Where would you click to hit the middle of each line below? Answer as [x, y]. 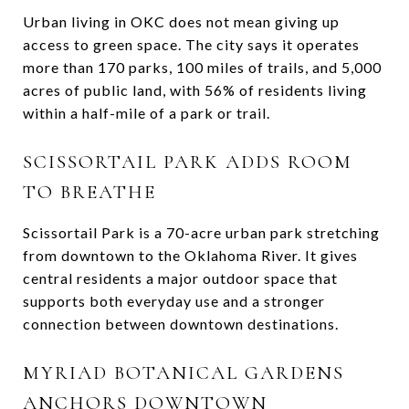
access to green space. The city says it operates [191, 44]
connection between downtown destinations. [181, 323]
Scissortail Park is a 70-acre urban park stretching [201, 232]
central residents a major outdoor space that [180, 278]
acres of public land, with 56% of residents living [195, 89]
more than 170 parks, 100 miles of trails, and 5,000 [202, 67]
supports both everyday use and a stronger [174, 300]
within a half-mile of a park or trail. [147, 112]
